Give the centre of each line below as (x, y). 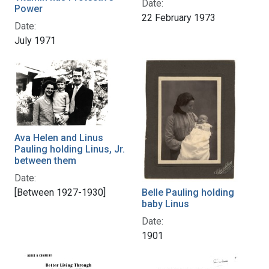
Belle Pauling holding (188, 193)
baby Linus (165, 204)
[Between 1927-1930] (60, 192)
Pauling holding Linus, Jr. (70, 149)
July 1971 (35, 40)
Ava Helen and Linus (59, 138)
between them (45, 160)
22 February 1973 (179, 17)
